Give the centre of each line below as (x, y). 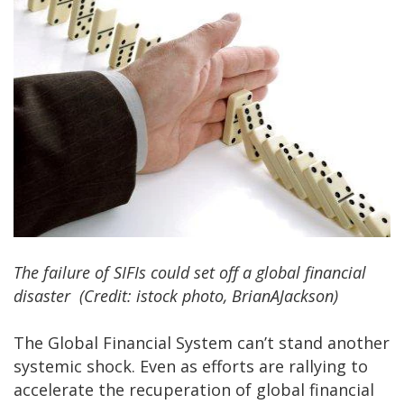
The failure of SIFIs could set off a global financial (190, 272)
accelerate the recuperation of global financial (194, 389)
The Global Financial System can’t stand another (202, 342)
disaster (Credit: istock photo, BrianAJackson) (176, 295)
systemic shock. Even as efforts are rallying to (191, 366)
